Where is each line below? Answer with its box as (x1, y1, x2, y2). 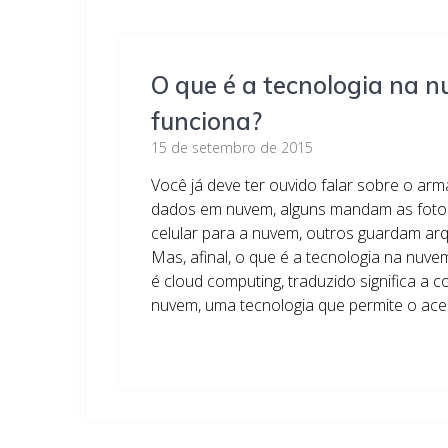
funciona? (151, 106, 263, 136)
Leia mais (151, 334, 222, 356)
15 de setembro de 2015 (151, 138, 314, 157)
